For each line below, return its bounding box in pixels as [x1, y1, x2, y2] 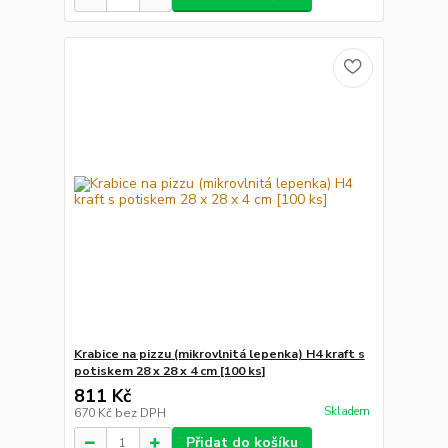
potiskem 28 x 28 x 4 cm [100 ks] [73, 363, 266, 380]
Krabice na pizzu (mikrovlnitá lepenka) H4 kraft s [73, 346, 365, 363]
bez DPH [114, 405, 166, 422]
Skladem [323, 403, 370, 419]
